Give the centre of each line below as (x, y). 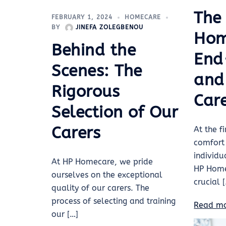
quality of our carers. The (100, 188)
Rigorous (86, 91)
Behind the (94, 50)
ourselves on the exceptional (107, 175)
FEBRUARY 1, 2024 (82, 17)
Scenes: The (97, 71)
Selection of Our (115, 112)
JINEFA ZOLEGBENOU (109, 27)
